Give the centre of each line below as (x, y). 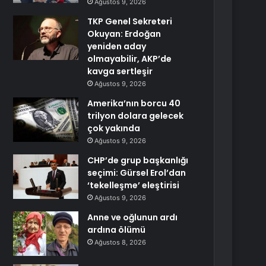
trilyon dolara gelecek (136, 116)
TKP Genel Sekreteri (130, 21)
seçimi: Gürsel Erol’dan (137, 173)
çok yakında (114, 128)
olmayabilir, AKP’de (130, 59)
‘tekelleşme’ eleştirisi (134, 185)
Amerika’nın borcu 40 (134, 103)
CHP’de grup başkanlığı (138, 160)
